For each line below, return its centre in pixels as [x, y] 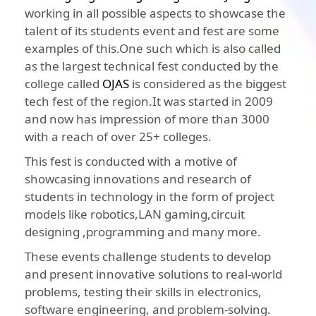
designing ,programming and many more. [143, 232]
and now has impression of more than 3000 [147, 119]
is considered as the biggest [208, 84]
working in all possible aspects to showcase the [155, 13]
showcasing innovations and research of [138, 179]
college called [63, 84]
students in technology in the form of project [150, 197]
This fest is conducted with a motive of [131, 162]
